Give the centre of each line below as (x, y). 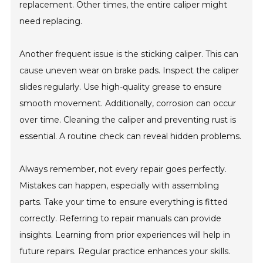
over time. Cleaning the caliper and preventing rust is (128, 120)
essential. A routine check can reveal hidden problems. (131, 136)
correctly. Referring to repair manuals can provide (121, 219)
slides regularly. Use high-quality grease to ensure (121, 87)
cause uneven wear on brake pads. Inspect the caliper (129, 71)
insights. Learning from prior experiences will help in (125, 235)
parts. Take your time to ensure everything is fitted (124, 202)
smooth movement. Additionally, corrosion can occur (128, 104)
